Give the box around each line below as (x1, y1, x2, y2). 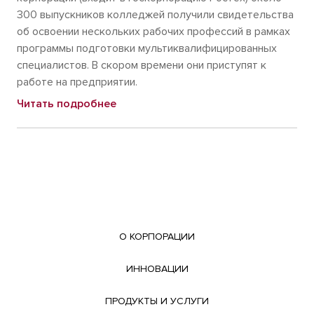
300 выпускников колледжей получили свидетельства (17, 8, 294, 22)
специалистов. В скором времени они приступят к (17, 58, 266, 72)
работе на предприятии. (17, 75, 137, 89)
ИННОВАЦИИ (125, 263, 189, 275)
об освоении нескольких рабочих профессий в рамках (17, 25, 290, 39)
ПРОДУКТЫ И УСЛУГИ (105, 295, 209, 307)
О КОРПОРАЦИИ (119, 231, 195, 243)
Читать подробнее (17, 97, 116, 111)
